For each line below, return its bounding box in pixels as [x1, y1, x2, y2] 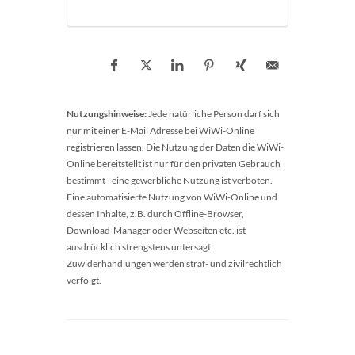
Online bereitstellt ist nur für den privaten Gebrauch [67, 158, 281, 170]
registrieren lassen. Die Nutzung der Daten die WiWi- [67, 141, 284, 153]
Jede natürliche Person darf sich [147, 108, 280, 120]
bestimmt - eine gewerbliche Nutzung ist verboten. [67, 174, 273, 186]
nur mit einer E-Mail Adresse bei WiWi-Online [67, 124, 254, 136]
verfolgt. [67, 274, 101, 286]
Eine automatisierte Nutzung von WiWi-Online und [67, 191, 277, 203]
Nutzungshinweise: [67, 108, 147, 120]
